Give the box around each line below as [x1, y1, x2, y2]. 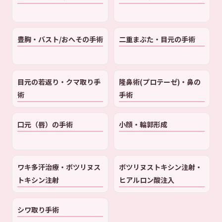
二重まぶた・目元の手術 [119, 34, 195, 44]
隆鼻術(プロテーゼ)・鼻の [119, 76, 201, 87]
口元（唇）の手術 [17, 119, 73, 129]
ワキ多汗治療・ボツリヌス [17, 162, 101, 172]
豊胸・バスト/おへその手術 [17, 34, 103, 44]
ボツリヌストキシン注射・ [119, 162, 202, 172]
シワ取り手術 [17, 204, 59, 215]
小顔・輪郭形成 [119, 119, 167, 129]
